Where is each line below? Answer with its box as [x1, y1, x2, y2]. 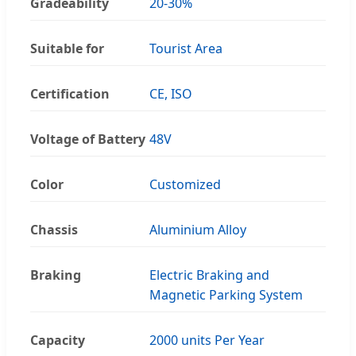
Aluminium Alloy [149, 221, 246, 239]
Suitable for [30, 40, 104, 58]
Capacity [30, 331, 85, 350]
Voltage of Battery [30, 130, 145, 149]
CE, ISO [149, 85, 192, 103]
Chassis [30, 221, 78, 239]
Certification [30, 85, 110, 103]
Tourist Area [149, 40, 222, 58]
